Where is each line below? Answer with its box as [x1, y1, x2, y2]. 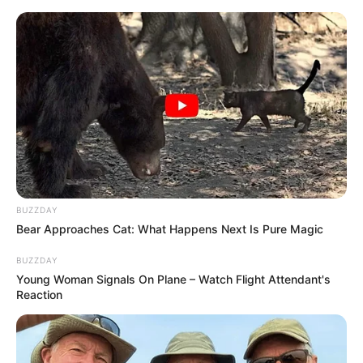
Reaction [16, 287, 62, 301]
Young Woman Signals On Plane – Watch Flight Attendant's [16, 271, 331, 286]
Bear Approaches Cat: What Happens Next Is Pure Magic [16, 221, 323, 236]
